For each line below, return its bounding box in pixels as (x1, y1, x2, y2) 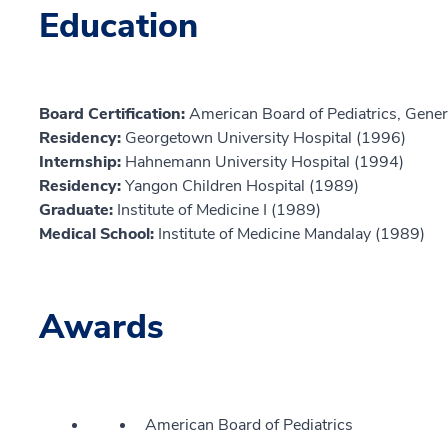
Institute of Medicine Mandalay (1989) (158, 222, 425, 245)
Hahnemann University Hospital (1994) (125, 150, 404, 173)
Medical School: (39, 222, 158, 245)
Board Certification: (39, 102, 189, 125)
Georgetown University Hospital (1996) (125, 126, 406, 149)
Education (39, 2, 198, 49)
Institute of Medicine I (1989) (117, 198, 321, 221)
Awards (39, 303, 164, 350)
